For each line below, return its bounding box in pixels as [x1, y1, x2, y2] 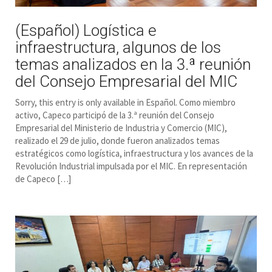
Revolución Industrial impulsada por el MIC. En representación [15, 160, 247, 172]
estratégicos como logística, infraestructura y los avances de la [15, 148, 253, 160]
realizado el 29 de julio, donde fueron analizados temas [15, 135, 220, 147]
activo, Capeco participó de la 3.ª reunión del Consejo [15, 109, 214, 121]
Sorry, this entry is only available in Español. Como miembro [15, 97, 236, 109]
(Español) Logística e [15, 21, 157, 40]
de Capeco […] [15, 173, 71, 185]
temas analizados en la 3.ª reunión [15, 55, 251, 74]
